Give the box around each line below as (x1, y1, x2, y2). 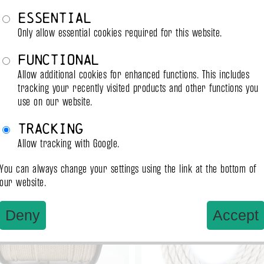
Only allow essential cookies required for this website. (18, 25, 222, 39)
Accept (213, 206, 259, 223)
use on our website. (18, 94, 93, 108)
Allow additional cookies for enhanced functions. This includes (18, 67, 249, 81)
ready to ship (156, 148, 200, 160)
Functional (18, 51, 100, 68)
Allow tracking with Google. (18, 136, 120, 150)
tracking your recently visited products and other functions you (18, 81, 259, 95)
